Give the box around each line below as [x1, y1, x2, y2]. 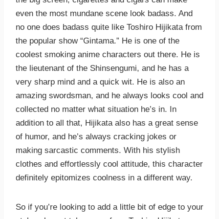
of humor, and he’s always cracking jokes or [16, 132, 176, 142]
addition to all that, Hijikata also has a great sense [16, 118, 198, 128]
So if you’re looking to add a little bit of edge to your [16, 202, 203, 212]
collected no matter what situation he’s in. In [16, 105, 176, 114]
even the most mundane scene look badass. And [16, 9, 193, 19]
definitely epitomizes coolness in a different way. [16, 173, 193, 183]
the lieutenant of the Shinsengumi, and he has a [16, 64, 189, 73]
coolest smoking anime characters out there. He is [16, 50, 200, 60]
